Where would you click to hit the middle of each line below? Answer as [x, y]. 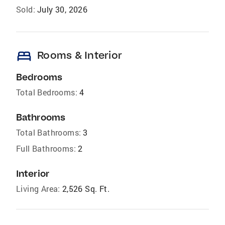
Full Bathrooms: [46, 148]
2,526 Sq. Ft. [86, 189]
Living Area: [38, 189]
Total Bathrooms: [49, 132]
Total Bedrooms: [47, 92]
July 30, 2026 [63, 9]
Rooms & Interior [80, 55]
